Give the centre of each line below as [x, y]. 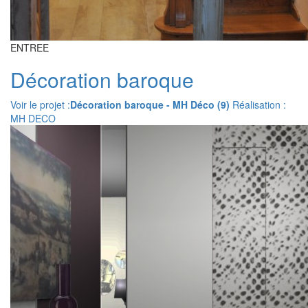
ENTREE [30, 47]
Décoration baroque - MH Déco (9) [150, 104]
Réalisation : [258, 104]
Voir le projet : [40, 104]
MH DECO [33, 118]
